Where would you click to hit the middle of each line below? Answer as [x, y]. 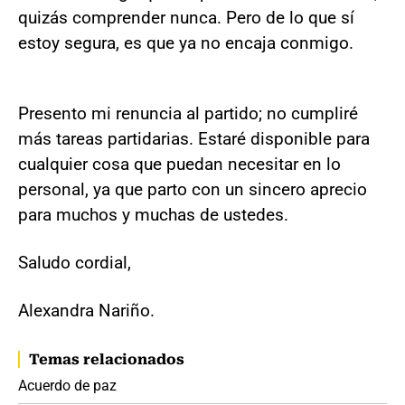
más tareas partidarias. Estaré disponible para [194, 139]
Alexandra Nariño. [86, 311]
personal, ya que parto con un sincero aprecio [193, 190]
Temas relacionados [107, 360]
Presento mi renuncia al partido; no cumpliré [188, 114]
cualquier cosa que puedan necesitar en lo [179, 165]
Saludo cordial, [75, 263]
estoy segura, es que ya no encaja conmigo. [186, 43]
